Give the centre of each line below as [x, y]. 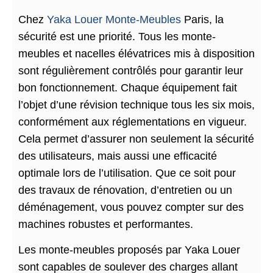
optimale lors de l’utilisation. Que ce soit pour [127, 173]
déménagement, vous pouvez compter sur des [131, 207]
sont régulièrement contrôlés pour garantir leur [131, 71]
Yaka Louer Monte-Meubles [114, 19]
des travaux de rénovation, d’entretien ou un [125, 190]
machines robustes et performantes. [106, 224]
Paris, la [202, 19]
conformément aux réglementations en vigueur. [133, 122]
